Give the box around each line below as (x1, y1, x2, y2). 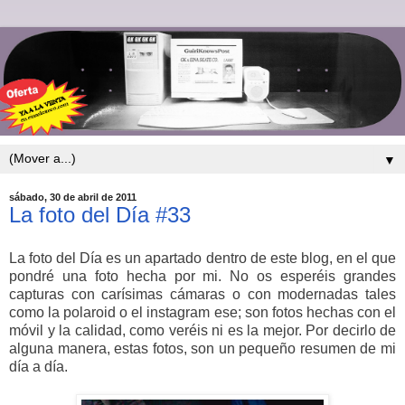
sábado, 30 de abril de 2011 (9, 192, 137, 203)
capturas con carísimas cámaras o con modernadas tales (9, 287, 396, 303)
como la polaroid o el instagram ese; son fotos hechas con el (9, 305, 396, 321)
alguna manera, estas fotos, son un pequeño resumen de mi (9, 341, 396, 357)
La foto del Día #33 (9, 202, 191, 228)
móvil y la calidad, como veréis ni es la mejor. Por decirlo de (9, 323, 396, 339)
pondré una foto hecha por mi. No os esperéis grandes (9, 268, 396, 285)
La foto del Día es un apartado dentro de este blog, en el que (9, 250, 396, 267)
